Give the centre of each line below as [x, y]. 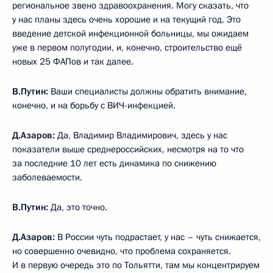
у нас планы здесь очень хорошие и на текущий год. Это [126, 19]
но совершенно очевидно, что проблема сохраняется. [122, 251]
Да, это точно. [78, 207]
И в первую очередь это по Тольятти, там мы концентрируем [136, 265]
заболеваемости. [47, 177]
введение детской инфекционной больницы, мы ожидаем [130, 33]
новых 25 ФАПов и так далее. [73, 61]
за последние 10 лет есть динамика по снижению [114, 163]
